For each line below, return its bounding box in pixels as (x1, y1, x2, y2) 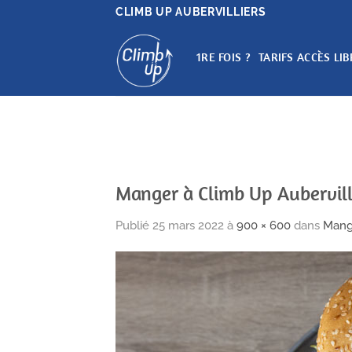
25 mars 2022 (152, 218, 224, 232)
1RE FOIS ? (196, 49, 251, 64)
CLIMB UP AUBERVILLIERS (115, 5, 266, 18)
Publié (115, 218, 152, 232)
